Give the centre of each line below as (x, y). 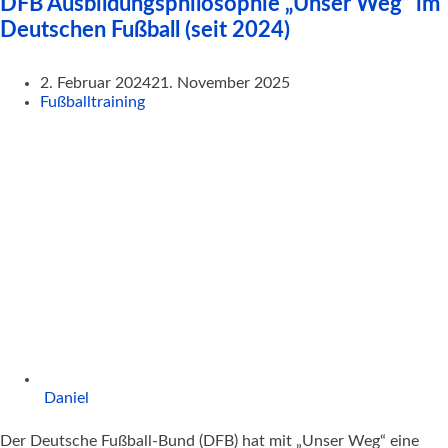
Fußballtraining (92, 102)
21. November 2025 (220, 83)
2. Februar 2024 (95, 83)
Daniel (66, 398)
